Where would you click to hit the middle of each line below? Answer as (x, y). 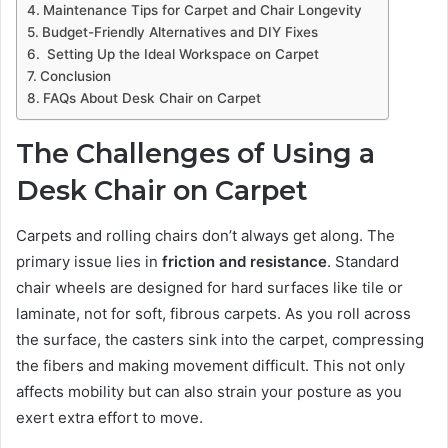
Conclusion (75, 76)
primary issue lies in (89, 261)
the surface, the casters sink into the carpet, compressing (220, 339)
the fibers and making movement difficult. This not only (210, 365)
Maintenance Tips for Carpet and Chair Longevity (202, 10)
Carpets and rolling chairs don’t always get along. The (205, 235)
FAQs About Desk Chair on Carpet (151, 98)
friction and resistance (244, 261)
